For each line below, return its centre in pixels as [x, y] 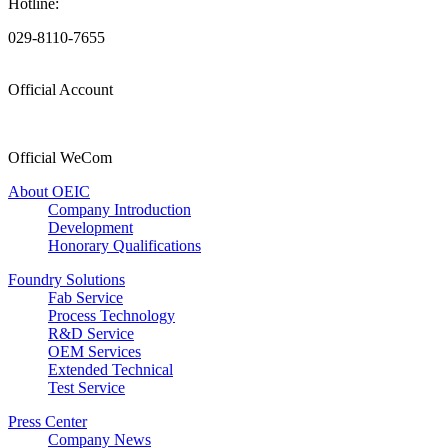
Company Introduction [119, 210]
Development [90, 228]
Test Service [86, 388]
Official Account [60, 90]
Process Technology [111, 316]
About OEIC [49, 192]
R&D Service [91, 334]
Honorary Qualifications [124, 246]
